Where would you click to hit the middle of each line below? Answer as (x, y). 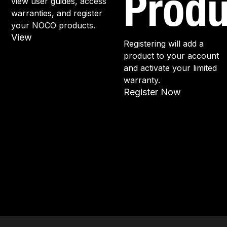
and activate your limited (170, 68)
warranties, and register (57, 13)
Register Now (152, 92)
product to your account (171, 56)
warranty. (142, 80)
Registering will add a (164, 44)
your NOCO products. (53, 25)
